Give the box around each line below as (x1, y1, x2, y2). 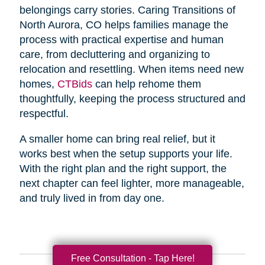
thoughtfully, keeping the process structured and (19, 93, 245, 105)
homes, (19, 78, 57, 91)
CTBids (57, 78, 92, 91)
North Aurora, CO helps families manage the (19, 19, 228, 31)
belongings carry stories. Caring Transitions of (19, 4, 235, 17)
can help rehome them (92, 78, 201, 91)
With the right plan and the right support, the (19, 163, 227, 175)
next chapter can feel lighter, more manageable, (19, 177, 244, 190)
